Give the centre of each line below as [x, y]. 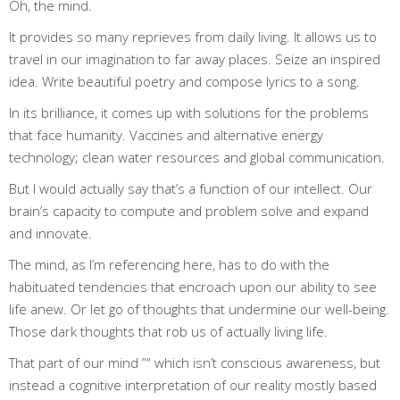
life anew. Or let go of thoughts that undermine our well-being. [199, 308]
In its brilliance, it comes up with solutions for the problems [189, 112]
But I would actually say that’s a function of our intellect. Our [191, 188]
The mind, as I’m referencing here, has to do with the [169, 264]
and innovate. [50, 233]
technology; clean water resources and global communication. [197, 157]
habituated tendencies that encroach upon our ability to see [193, 286]
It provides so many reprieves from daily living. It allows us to [193, 36]
